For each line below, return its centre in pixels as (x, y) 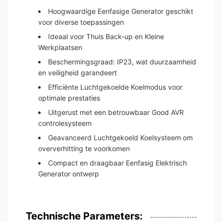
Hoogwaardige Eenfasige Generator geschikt (121, 11)
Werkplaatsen (60, 47)
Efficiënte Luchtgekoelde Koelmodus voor (115, 87)
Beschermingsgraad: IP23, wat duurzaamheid (122, 62)
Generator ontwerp (69, 174)
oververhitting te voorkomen (84, 148)
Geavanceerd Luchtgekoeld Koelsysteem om (120, 138)
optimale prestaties (69, 98)
